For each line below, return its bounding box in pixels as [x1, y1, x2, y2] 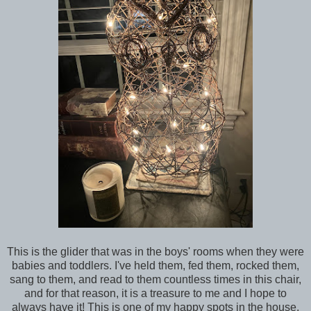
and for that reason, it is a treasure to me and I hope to [24, 287, 287, 300]
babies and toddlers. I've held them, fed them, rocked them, [12, 260, 299, 272]
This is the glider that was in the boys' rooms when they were [7, 246, 304, 258]
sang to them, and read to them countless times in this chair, [10, 274, 301, 286]
